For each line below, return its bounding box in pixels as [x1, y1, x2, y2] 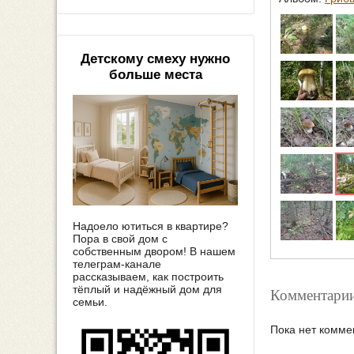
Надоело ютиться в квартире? [73, 219, 228, 232]
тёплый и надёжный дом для [73, 282, 222, 296]
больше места [108, 67, 202, 83]
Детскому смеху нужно [81, 51, 230, 67]
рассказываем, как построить [73, 269, 224, 283]
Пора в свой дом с [73, 232, 168, 245]
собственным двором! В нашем [73, 244, 235, 258]
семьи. [73, 295, 107, 308]
